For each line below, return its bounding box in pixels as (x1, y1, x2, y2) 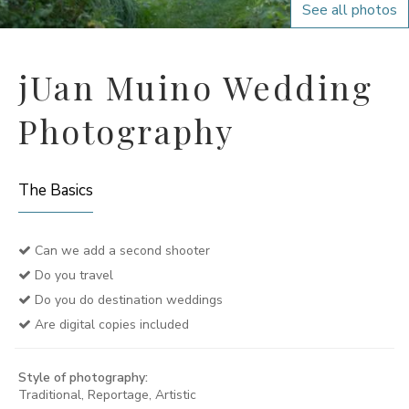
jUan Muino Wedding (18, 65, 372, 109)
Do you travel (31, 267, 113, 284)
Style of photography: (18, 369, 148, 386)
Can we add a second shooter (31, 242, 210, 259)
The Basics (18, 180, 93, 201)
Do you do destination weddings (31, 291, 223, 309)
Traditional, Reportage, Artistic (18, 386, 196, 404)
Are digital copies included (31, 316, 189, 333)
